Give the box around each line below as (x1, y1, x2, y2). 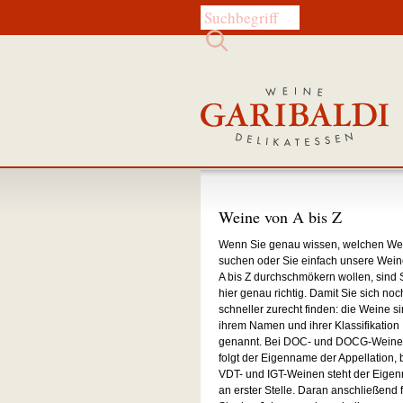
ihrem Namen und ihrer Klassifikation (219, 319, 399, 332)
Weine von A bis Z (219, 206, 342, 228)
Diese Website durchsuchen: (240, 7, 381, 20)
